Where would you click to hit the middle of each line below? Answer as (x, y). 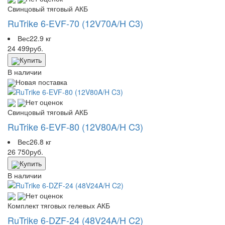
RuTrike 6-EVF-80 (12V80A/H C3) (75, 127)
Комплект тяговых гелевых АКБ (59, 206)
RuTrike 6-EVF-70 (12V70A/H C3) (75, 23)
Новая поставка (41, 82)
